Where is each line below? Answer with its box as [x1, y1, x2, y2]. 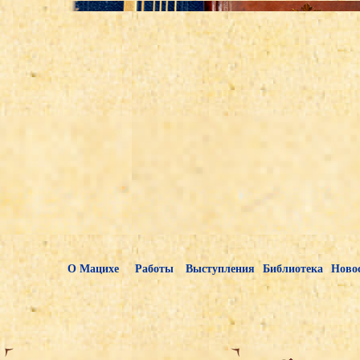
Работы [126, 260, 174, 276]
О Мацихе [67, 260, 119, 276]
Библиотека [262, 260, 323, 276]
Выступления [181, 260, 255, 276]
